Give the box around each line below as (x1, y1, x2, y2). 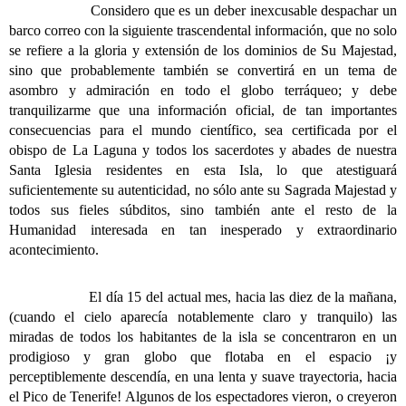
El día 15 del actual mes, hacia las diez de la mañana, (9, 289, 397, 304)
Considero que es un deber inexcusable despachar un (9, 3, 397, 18)
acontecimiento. (9, 242, 99, 257)
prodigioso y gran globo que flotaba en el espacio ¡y (9, 349, 397, 364)
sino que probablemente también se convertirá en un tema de (9, 63, 397, 78)
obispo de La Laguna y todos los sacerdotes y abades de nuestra (9, 142, 397, 158)
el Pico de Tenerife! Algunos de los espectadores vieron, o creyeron (9, 389, 397, 404)
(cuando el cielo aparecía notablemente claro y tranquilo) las (9, 309, 397, 324)
